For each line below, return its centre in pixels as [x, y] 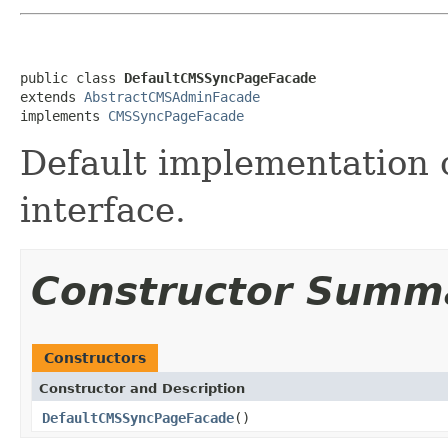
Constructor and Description [142, 388]
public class [72, 77]
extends [52, 96]
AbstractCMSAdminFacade [172, 96]
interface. [103, 209]
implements [64, 115]
